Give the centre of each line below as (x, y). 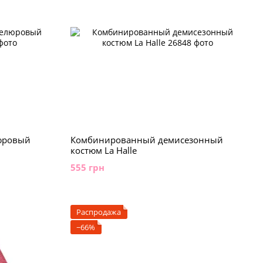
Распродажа (98, 212)
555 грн (87, 167)
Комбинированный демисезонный (146, 140)
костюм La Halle (103, 150)
